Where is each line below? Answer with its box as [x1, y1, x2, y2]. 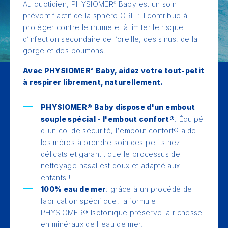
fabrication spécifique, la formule [41, 196, 156, 205]
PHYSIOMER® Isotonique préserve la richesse [41, 208, 203, 217]
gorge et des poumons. [23, 46, 106, 55]
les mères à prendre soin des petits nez [41, 138, 181, 147]
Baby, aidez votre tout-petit [94, 66, 205, 75]
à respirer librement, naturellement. [23, 78, 163, 87]
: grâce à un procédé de [106, 185, 192, 193]
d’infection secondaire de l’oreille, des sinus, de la [23, 35, 198, 43]
